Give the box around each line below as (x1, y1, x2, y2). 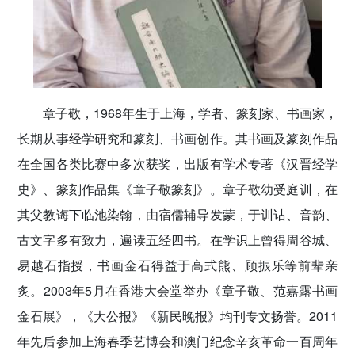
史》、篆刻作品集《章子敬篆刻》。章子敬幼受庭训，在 (17, 180, 338, 199)
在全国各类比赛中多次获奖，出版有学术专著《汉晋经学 (17, 155, 338, 174)
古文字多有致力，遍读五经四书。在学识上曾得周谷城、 (17, 231, 338, 250)
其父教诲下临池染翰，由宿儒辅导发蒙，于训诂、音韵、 (17, 205, 338, 224)
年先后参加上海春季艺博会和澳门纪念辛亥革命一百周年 (17, 332, 338, 351)
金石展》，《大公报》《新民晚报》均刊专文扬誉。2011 (17, 307, 338, 326)
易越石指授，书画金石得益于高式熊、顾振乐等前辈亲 (17, 256, 338, 275)
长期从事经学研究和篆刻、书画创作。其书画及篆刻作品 (17, 129, 338, 148)
